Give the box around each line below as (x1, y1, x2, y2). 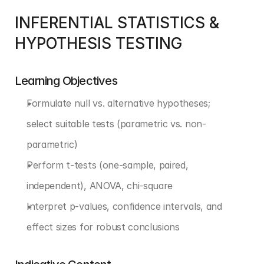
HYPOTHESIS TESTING (15, 34, 182, 52)
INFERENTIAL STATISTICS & (15, 14, 219, 32)
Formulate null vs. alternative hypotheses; (27, 97, 210, 109)
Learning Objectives (15, 74, 117, 88)
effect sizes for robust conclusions (27, 221, 180, 233)
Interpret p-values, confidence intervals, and (27, 200, 222, 212)
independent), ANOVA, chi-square (27, 180, 173, 192)
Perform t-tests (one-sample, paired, (27, 159, 189, 171)
